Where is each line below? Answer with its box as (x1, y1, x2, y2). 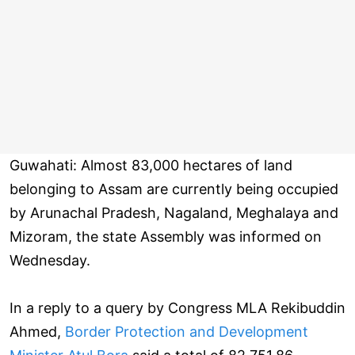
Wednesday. (10, 252, 90, 269)
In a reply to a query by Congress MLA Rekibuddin (10, 300, 345, 317)
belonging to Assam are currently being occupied (10, 181, 338, 198)
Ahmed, (10, 323, 65, 341)
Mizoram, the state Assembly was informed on (10, 228, 322, 246)
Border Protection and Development (65, 323, 308, 341)
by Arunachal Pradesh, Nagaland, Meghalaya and (10, 204, 338, 222)
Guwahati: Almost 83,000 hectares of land (10, 157, 292, 174)
